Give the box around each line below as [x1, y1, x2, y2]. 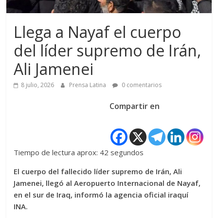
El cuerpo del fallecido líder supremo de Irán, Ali [14, 166, 182, 177]
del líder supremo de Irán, [14, 40, 201, 61]
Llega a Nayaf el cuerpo [14, 21, 182, 43]
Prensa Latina [69, 81, 108, 90]
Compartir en [109, 101, 160, 112]
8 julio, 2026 [21, 81, 54, 90]
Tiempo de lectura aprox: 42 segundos [14, 147, 144, 158]
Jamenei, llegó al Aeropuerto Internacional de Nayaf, [14, 178, 201, 188]
